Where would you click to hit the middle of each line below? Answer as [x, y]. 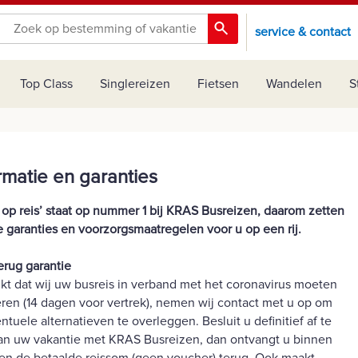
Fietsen [218, 84]
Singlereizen [135, 84]
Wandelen [294, 84]
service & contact [303, 32]
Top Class [46, 84]
